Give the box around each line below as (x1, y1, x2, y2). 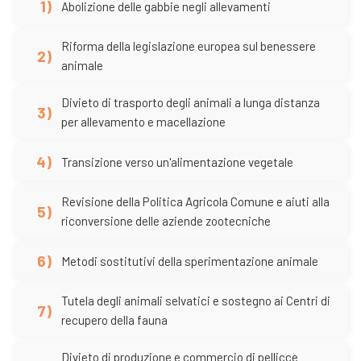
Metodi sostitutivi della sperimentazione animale (61, 253, 318, 268)
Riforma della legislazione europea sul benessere (61, 39, 316, 53)
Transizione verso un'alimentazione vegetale (61, 154, 293, 169)
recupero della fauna (61, 313, 168, 327)
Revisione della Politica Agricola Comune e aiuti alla (61, 194, 330, 209)
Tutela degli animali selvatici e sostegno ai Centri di (61, 293, 330, 308)
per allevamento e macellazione (61, 114, 226, 129)
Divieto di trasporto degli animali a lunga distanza (61, 95, 320, 110)
